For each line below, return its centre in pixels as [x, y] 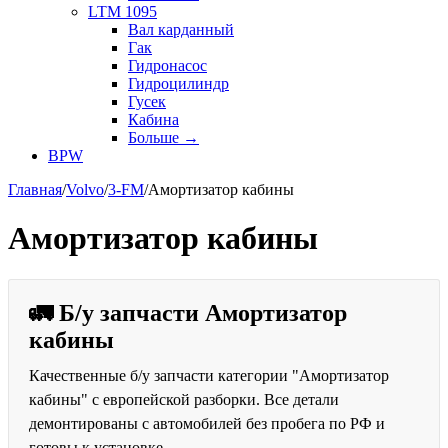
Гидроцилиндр [178, 83]
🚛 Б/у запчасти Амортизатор [188, 312]
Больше [155, 137]
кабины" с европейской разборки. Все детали [184, 399]
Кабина [153, 119]
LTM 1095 [122, 11]
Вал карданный [181, 29]
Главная [35, 189]
